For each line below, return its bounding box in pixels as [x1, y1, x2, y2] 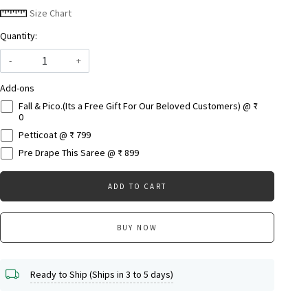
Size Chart [27, 6, 71, 19]
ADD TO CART [107, 181, 167, 191]
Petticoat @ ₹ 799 [18, 128, 91, 141]
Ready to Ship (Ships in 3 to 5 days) [30, 268, 173, 281]
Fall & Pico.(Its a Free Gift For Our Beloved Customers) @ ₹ [18, 99, 258, 112]
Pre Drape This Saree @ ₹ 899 [18, 146, 139, 159]
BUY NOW [116, 222, 158, 232]
